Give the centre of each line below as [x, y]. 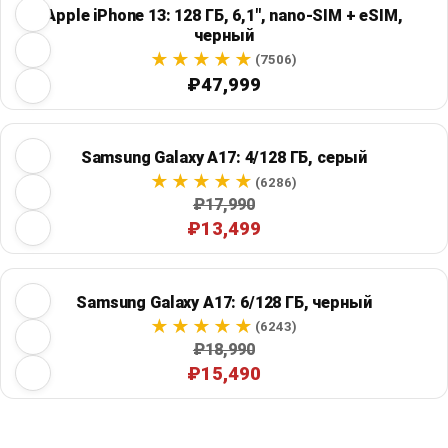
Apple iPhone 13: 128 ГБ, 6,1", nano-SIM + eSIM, [224, 15]
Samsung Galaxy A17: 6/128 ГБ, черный [224, 302]
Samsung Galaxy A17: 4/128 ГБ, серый [224, 158]
